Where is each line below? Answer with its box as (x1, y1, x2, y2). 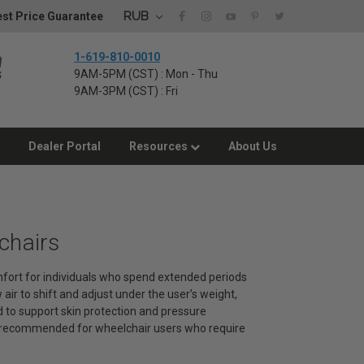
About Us (228, 140, 277, 153)
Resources (129, 140, 190, 153)
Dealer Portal (28, 140, 101, 153)
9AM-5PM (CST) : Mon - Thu (74, 67, 218, 80)
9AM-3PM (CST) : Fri (74, 84, 178, 97)
